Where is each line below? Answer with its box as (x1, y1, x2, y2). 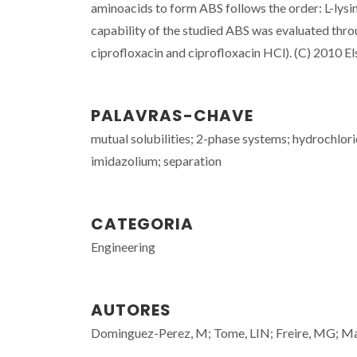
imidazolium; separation (91, 153, 222, 168)
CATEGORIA (91, 213, 194, 235)
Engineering (91, 239, 155, 254)
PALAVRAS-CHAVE (91, 104, 253, 127)
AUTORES (91, 299, 171, 321)
